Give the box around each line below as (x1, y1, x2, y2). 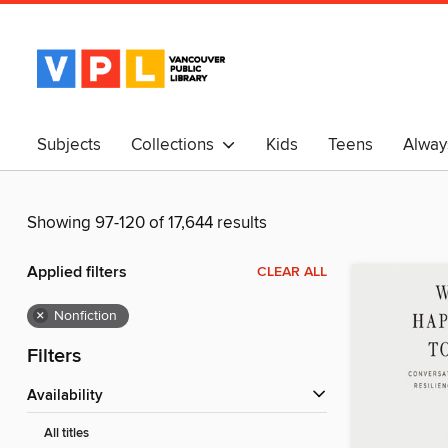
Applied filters (27, 262, 127, 284)
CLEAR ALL (257, 263, 327, 282)
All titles (44, 425, 89, 443)
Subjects (37, 134, 101, 156)
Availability (37, 387, 103, 406)
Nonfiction (54, 307, 117, 326)
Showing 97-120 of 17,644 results (27, 212, 267, 235)
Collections (131, 134, 222, 156)
